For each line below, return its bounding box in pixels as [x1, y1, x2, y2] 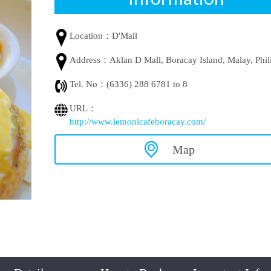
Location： [70, 31, 112, 41]
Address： [70, 55, 109, 65]
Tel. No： [70, 79, 106, 89]
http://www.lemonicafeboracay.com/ [70, 117, 206, 126]
